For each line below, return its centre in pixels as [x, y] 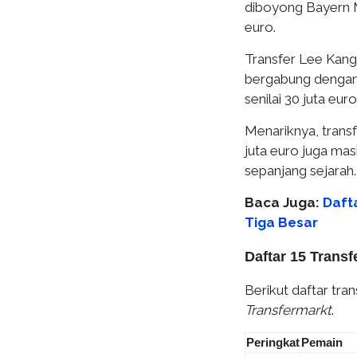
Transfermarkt [288, 310]
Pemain [322, 342]
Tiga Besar [281, 222]
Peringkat [273, 342]
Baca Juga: [284, 202]
